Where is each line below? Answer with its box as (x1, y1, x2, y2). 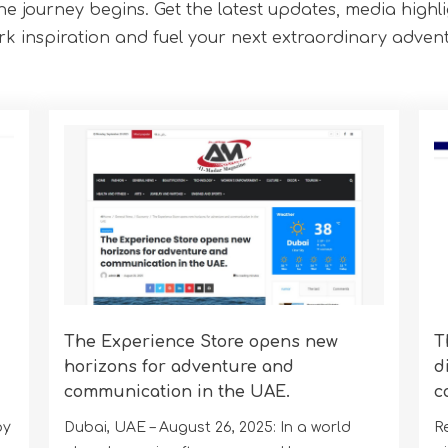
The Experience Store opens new (63, 332, 338, 351)
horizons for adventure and (63, 357, 294, 376)
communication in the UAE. (63, 382, 290, 401)
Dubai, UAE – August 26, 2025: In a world (63, 419, 351, 435)
